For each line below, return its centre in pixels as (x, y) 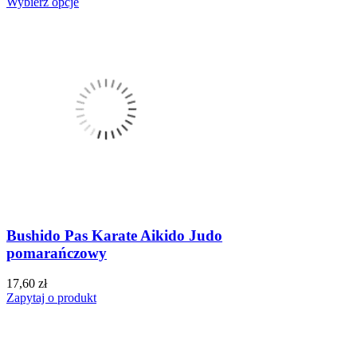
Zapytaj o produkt (51, 298)
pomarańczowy (57, 253)
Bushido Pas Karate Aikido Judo (114, 235)
